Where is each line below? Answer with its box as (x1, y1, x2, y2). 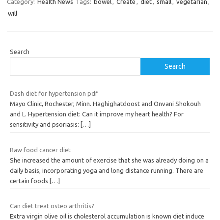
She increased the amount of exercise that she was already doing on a (10, 156, 209, 164)
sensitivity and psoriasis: (10, 121, 81, 128)
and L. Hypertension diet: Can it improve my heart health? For (10, 110, 184, 118)
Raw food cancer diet (10, 146, 71, 153)
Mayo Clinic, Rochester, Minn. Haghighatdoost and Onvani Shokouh (10, 100, 201, 108)
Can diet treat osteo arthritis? (10, 202, 94, 210)
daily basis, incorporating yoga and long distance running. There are (10, 166, 203, 174)
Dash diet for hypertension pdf (10, 90, 98, 97)
